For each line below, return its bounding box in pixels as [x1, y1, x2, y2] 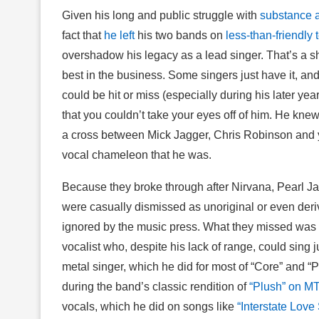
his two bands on [135, 28, 226, 41]
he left [104, 28, 135, 41]
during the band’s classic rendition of [62, 280, 249, 293]
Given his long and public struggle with [62, 9, 260, 21]
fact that [62, 28, 104, 41]
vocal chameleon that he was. [62, 148, 211, 161]
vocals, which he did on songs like [62, 300, 237, 313]
